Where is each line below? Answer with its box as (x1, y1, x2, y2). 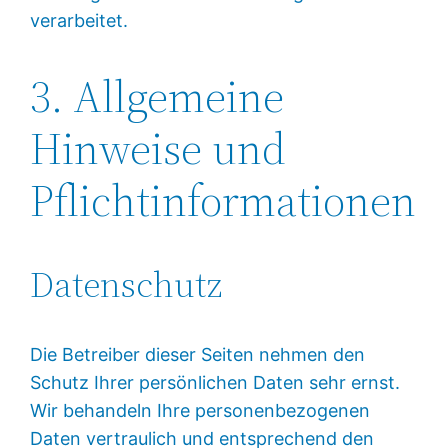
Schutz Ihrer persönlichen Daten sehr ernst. (30, 371, 401, 393)
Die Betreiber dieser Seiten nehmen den (30, 343, 366, 365)
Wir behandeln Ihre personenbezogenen (30, 399, 371, 421)
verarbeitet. (30, 9, 129, 31)
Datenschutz (30, 259, 223, 309)
